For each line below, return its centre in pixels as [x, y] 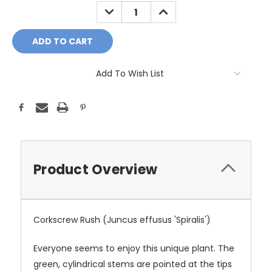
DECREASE [122, 8]
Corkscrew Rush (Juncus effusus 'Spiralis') [122, 220]
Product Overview [95, 170]
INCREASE [175, 8]
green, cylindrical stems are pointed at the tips [133, 264]
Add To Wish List [130, 74]
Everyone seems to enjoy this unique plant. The [134, 249]
